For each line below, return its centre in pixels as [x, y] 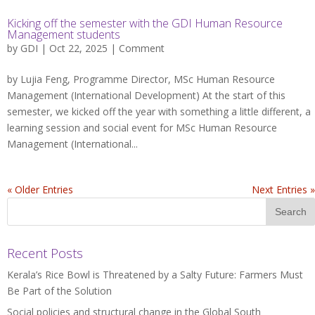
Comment [142, 49]
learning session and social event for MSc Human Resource [142, 128]
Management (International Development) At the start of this [146, 96]
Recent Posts [45, 253]
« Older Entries [40, 190]
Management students [64, 35]
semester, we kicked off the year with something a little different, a [159, 112]
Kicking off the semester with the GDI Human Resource [145, 24]
